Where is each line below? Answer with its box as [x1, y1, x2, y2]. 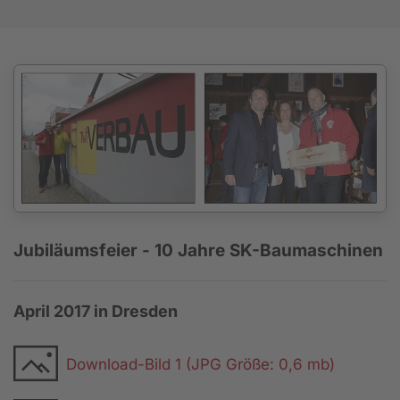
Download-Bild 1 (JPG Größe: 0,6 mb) [66, 354, 335, 373]
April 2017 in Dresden [13, 302, 178, 321]
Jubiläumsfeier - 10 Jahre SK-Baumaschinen [13, 240, 383, 262]
